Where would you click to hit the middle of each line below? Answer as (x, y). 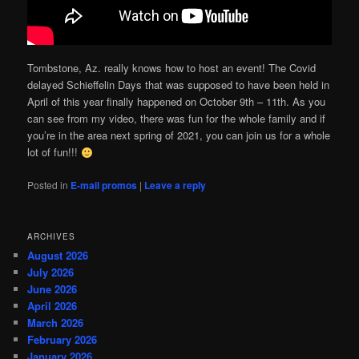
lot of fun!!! (54, 152)
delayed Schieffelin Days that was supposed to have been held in (179, 85)
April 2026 (52, 305)
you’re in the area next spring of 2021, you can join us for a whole (179, 135)
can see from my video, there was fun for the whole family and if (177, 119)
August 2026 (58, 255)
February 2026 (63, 339)
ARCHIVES (52, 236)
